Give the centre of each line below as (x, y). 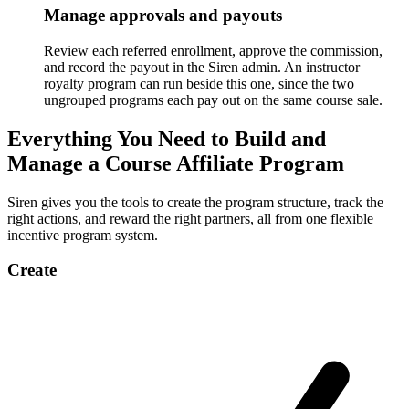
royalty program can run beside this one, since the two (199, 83)
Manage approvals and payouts (163, 16)
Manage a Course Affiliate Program (176, 163)
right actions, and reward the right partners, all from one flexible (190, 218)
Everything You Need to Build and (167, 138)
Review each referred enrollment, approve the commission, (213, 50)
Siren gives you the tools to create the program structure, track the (195, 202)
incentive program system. (83, 235)
